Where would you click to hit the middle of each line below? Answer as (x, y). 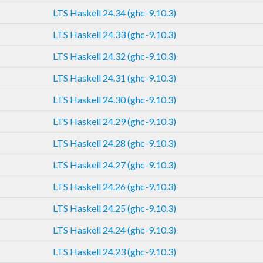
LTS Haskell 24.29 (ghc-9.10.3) (114, 121)
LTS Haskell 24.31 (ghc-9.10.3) (114, 77)
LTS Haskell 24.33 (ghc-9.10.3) (114, 34)
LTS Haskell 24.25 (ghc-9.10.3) (114, 208)
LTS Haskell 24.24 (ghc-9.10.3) (114, 230)
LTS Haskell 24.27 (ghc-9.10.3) (114, 164)
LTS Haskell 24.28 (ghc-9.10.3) (114, 143)
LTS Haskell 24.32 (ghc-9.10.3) (114, 56)
